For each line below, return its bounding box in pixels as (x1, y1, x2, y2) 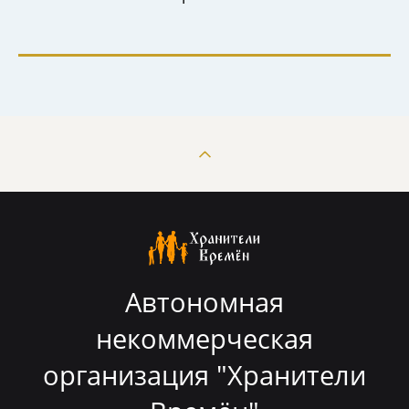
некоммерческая (96, 320, 313, 357)
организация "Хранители (43, 357, 366, 393)
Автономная (125, 284, 284, 320)
